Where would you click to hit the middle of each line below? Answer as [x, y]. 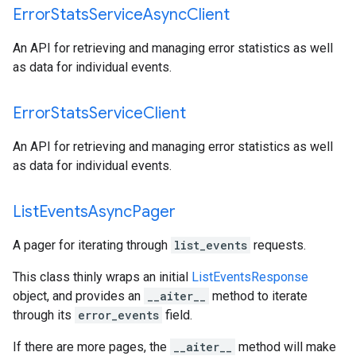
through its [44, 315]
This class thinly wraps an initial [102, 277]
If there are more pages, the [91, 347]
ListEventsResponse [250, 277]
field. [177, 315]
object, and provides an [78, 296]
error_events [118, 315]
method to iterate [258, 296]
